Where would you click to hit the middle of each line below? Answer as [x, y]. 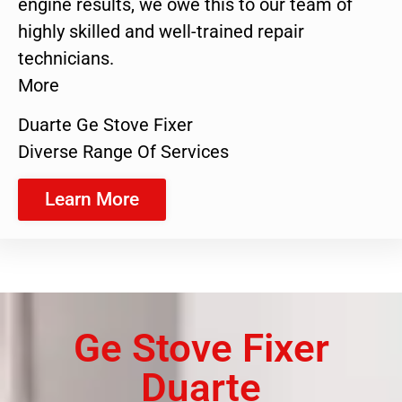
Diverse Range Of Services [123, 152]
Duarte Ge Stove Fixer [105, 125]
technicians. [66, 58]
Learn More [92, 199]
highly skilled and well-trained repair [161, 31]
